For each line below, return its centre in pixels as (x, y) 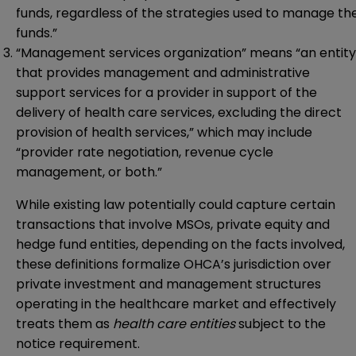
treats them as (64, 324)
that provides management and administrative (163, 73)
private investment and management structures (168, 284)
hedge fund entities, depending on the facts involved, (180, 245)
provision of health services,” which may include (164, 133)
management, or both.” (89, 172)
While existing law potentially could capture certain (176, 205)
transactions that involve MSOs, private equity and (173, 225)
